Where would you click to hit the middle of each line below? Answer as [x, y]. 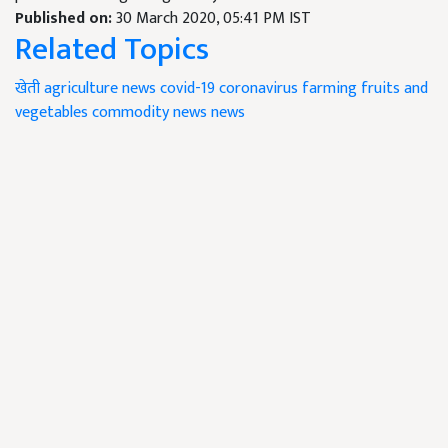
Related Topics [112, 49]
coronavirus [258, 88]
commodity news [149, 112]
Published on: [65, 18]
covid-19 [187, 88]
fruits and [394, 88]
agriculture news [100, 88]
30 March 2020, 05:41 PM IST [213, 18]
